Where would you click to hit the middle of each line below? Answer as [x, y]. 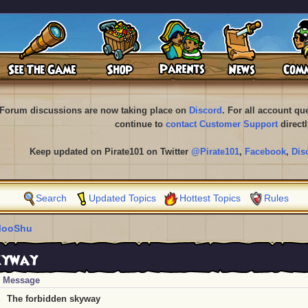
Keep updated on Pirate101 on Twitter [110, 152]
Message [21, 280]
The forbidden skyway [54, 299]
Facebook [265, 152]
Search [51, 198]
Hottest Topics [210, 198]
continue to [140, 124]
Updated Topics [122, 198]
